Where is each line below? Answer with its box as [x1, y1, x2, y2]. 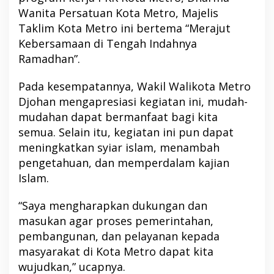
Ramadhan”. [18, 51, 80, 67]
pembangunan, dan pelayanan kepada [18, 229, 220, 244]
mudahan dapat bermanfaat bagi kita [18, 109, 218, 125]
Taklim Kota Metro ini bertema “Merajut [18, 21, 231, 36]
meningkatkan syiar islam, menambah [18, 140, 220, 155]
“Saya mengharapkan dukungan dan [18, 198, 207, 213]
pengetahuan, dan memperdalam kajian [18, 155, 229, 171]
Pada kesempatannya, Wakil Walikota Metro [18, 79, 251, 94]
